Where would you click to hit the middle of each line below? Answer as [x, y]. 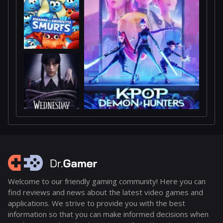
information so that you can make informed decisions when [108, 214]
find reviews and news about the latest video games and [106, 192]
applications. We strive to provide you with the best [97, 203]
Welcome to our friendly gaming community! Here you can [107, 181]
